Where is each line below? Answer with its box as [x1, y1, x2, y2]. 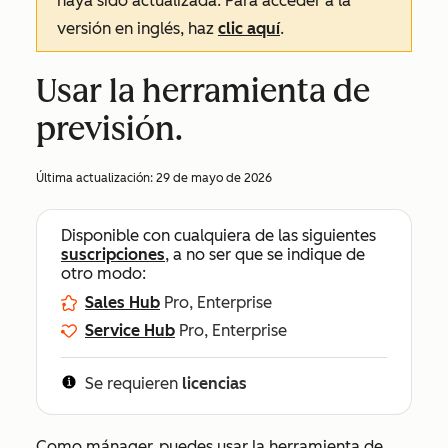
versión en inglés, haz [57, 19, 218, 38]
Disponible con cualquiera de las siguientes [61, 226, 376, 245]
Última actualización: [36, 171, 156, 185]
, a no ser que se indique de [165, 245, 365, 264]
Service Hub [85, 321, 175, 340]
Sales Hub [85, 293, 160, 312]
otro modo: [61, 264, 146, 283]
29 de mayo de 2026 [156, 171, 272, 185]
